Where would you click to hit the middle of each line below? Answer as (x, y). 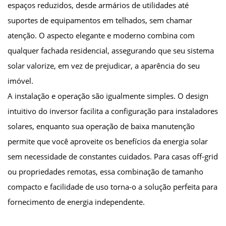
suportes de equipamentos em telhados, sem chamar (100, 20)
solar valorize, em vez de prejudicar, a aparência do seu (104, 65)
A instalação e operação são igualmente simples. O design (108, 96)
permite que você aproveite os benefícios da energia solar (108, 141)
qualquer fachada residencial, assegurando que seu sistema (111, 50)
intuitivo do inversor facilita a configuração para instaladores (113, 111)
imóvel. (20, 80)
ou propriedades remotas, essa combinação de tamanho (105, 171)
